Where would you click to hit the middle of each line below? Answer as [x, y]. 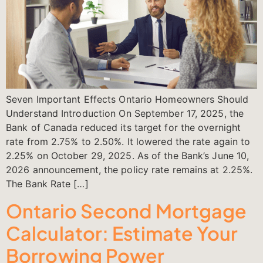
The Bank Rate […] [47, 184]
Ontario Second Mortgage [127, 210]
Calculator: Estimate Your [122, 233]
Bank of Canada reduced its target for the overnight [124, 128]
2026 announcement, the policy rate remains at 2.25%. [129, 170]
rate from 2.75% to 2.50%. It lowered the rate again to [128, 142]
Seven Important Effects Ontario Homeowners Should [127, 100]
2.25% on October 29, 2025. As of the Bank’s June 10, [128, 156]
